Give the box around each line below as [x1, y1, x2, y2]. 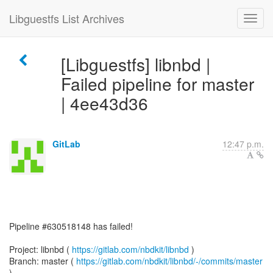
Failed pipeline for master [60, 71, 254, 96]
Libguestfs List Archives [9, 10, 124, 26]
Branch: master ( [9, 255, 76, 267]
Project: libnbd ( [9, 243, 72, 255]
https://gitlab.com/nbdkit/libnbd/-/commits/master [76, 255, 263, 267]
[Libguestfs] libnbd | [60, 52, 210, 76]
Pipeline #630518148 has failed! [9, 220, 133, 232]
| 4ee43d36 [60, 91, 148, 115]
